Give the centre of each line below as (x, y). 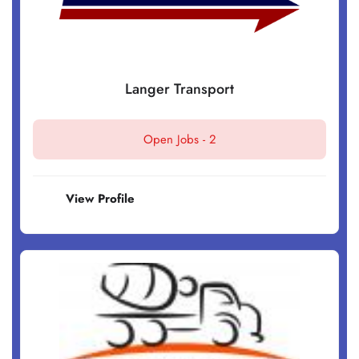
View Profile (100, 199)
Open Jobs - (176, 140)
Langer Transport (179, 89)
